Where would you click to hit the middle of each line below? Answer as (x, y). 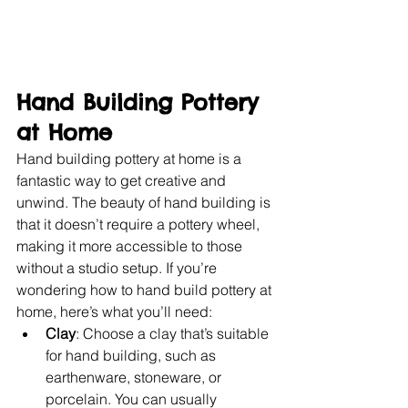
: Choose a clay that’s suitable (174, 333)
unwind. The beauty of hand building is (145, 202)
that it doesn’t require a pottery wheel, (140, 224)
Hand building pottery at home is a (131, 158)
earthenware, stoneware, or (135, 377)
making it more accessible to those (131, 245)
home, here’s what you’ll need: (114, 311)
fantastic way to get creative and (123, 180)
